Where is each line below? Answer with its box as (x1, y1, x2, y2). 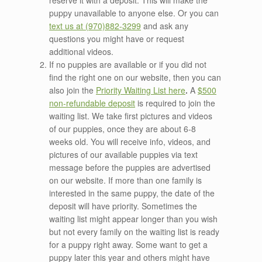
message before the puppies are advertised (49, 161, 211, 174)
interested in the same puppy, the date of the (49, 187, 215, 199)
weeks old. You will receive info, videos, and (49, 136, 211, 148)
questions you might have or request (49, 33, 184, 45)
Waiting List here (124, 84, 185, 96)
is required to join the (135, 97, 215, 109)
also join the (49, 84, 96, 96)
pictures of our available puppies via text (49, 149, 198, 161)
